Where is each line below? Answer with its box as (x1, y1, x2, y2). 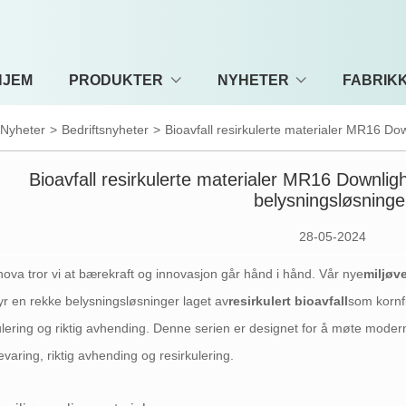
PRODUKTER (69, 72, 164, 88)
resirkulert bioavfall (228, 293, 349, 308)
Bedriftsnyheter (62, 122, 150, 137)
